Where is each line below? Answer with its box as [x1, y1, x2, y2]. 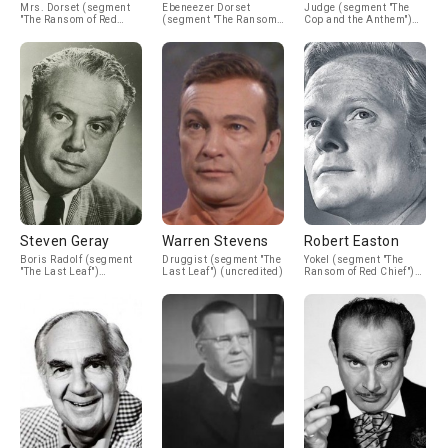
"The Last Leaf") [20, 266, 99, 277]
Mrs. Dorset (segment [20, 2, 130, 13]
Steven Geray [20, 233, 110, 249]
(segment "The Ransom [162, 14, 277, 25]
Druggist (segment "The [162, 254, 281, 265]
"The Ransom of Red [20, 14, 117, 25]
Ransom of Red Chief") [304, 266, 415, 277]
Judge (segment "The [304, 2, 410, 13]
